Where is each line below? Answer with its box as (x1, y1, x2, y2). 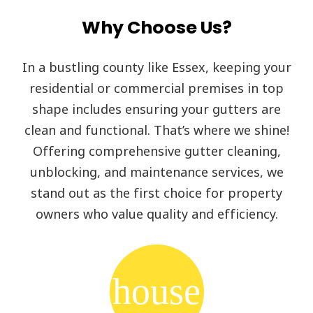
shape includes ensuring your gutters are (32, 100, 281, 117)
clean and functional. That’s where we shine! (24, 121, 289, 138)
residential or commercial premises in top (29, 79, 284, 96)
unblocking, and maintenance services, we (29, 163, 284, 180)
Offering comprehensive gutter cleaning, (32, 142, 281, 159)
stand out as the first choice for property (31, 184, 282, 201)
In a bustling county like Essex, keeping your (22, 58, 291, 75)
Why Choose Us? (81, 14, 232, 40)
